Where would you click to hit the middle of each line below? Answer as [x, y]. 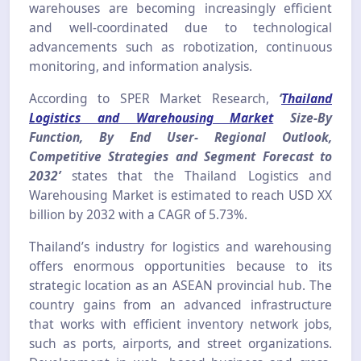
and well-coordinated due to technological [180, 27]
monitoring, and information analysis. [141, 66]
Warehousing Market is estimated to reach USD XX [180, 195]
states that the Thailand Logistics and [196, 175]
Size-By [311, 117]
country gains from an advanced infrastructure [180, 304]
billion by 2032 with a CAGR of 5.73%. [138, 214]
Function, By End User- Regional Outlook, [180, 137]
